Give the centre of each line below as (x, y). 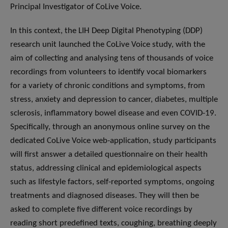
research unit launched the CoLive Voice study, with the (108, 45)
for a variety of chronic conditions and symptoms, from (108, 86)
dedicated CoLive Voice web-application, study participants (113, 141)
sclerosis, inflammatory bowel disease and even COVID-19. (113, 113)
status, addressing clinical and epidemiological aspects (106, 168)
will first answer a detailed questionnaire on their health (109, 155)
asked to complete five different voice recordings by (101, 210)
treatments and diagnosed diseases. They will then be (105, 196)
